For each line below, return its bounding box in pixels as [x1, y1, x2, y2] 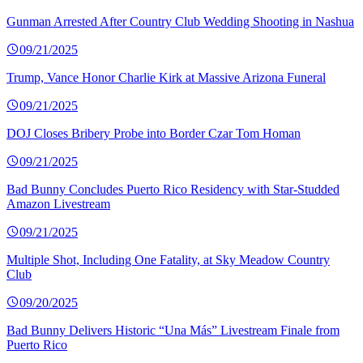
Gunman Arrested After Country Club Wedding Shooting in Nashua [6, 15, 354, 29]
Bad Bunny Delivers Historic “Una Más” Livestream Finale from [6, 323, 340, 338]
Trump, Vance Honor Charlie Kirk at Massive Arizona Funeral [6, 70, 326, 85]
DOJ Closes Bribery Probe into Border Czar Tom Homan [6, 126, 301, 141]
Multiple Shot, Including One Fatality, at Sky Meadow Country [6, 253, 330, 267]
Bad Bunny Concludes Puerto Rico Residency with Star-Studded [6, 182, 340, 197]
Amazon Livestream [6, 197, 110, 211]
